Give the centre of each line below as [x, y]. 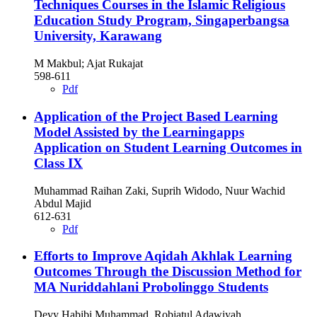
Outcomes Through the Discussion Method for [168, 272]
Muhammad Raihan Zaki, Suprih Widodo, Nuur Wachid [160, 190]
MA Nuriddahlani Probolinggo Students [151, 287]
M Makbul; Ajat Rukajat [88, 64]
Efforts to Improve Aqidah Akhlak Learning [163, 256]
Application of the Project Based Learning [156, 116]
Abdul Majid [63, 203]
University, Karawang [98, 36]
